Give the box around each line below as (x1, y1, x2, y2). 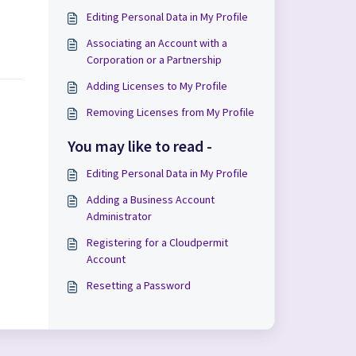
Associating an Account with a (86, 36, 227, 50)
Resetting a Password (86, 278, 191, 292)
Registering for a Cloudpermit (86, 235, 228, 250)
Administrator (86, 209, 152, 223)
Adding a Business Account (86, 192, 215, 207)
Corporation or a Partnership (86, 52, 222, 67)
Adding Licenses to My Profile (86, 79, 227, 93)
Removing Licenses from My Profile (86, 105, 254, 119)
